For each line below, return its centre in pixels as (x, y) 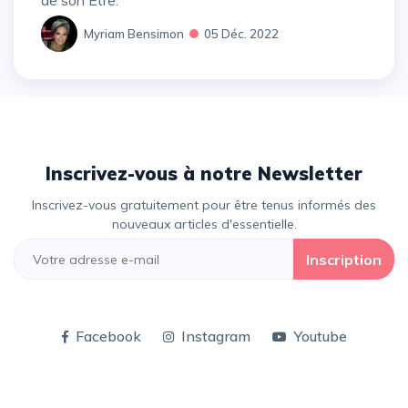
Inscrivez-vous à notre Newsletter (207, 174)
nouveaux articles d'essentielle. (204, 224)
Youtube (320, 337)
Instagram (215, 337)
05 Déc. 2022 (241, 33)
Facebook (108, 337)
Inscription (344, 259)
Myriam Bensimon (134, 33)
